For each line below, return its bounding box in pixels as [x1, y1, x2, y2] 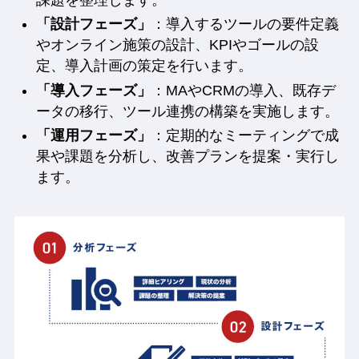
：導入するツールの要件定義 [151, 16, 339, 33]
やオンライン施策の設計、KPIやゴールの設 [35, 37, 319, 54]
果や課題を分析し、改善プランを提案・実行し [35, 148, 339, 165]
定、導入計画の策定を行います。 [35, 58, 252, 75]
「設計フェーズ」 [35, 16, 151, 33]
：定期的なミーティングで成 [151, 127, 339, 144]
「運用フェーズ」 [35, 127, 151, 144]
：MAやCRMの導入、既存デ [151, 82, 336, 99]
